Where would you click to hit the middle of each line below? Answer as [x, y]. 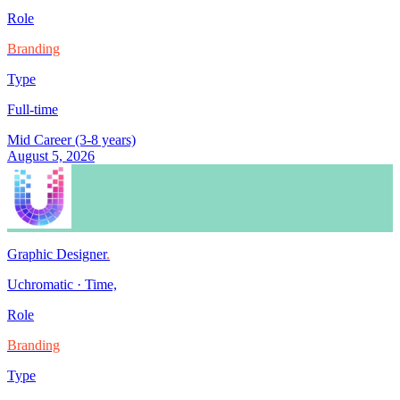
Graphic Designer [57, 254]
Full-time [33, 110]
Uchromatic [40, 285]
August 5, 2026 [51, 156]
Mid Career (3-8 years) [71, 140]
